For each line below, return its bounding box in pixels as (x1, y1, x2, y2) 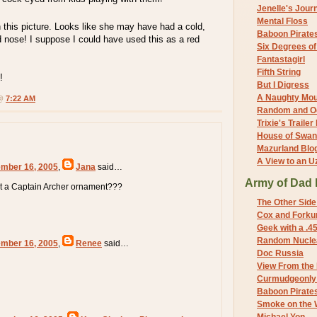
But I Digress (257, 79, 309, 90)
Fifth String (257, 67, 301, 77)
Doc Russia (257, 248, 304, 259)
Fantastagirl (257, 54, 305, 64)
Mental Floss (257, 16, 308, 26)
